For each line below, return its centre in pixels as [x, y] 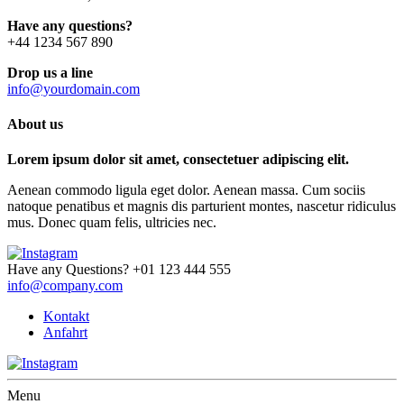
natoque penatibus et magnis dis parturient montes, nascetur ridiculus [202, 207]
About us [35, 124]
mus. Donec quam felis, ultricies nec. [112, 223]
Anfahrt [65, 333]
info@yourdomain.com [73, 88]
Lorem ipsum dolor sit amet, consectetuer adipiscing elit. [178, 160]
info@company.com [65, 286]
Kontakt [66, 317]
